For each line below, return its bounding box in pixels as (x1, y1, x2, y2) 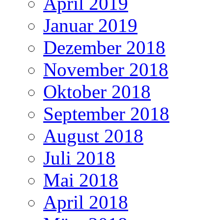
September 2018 (43, 103, 169, 124)
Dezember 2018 (43, 36, 165, 58)
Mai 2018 (43, 169, 118, 191)
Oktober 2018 (43, 81, 151, 102)
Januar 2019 (43, 14, 137, 36)
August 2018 (43, 125, 143, 146)
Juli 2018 (43, 147, 115, 168)
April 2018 (43, 191, 128, 213)
